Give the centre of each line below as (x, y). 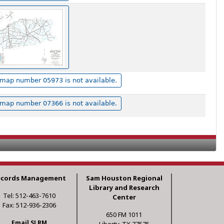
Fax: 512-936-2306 (29, 205)
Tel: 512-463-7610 (29, 196)
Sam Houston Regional (124, 178)
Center (124, 197)
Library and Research (124, 188)
